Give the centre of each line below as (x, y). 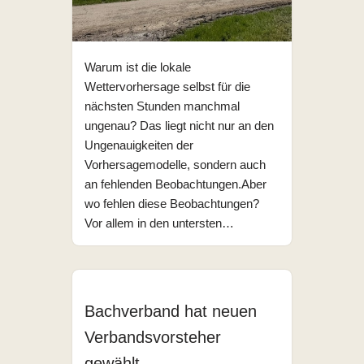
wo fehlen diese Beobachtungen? (172, 204)
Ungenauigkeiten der (139, 145)
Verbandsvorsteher (153, 338)
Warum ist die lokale (138, 67)
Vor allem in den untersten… (161, 223)
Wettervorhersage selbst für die (167, 87)
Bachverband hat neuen (171, 312)
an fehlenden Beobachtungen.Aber (175, 184)
